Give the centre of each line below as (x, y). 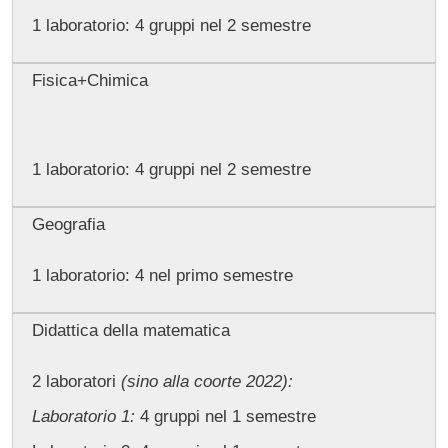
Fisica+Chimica (89, 81)
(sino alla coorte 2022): (206, 381)
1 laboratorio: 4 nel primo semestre (162, 275)
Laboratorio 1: (85, 416)
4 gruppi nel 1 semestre (227, 416)
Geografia (68, 225)
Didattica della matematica (130, 331)
